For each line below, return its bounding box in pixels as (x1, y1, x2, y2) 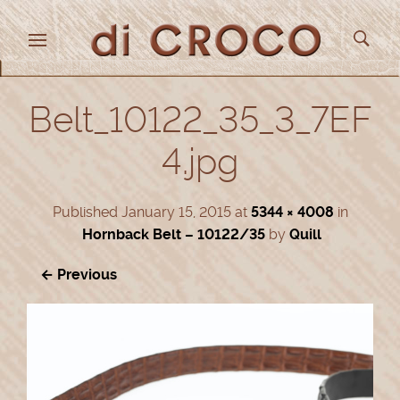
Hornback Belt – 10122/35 (82, 226, 265, 243)
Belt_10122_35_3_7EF (28, 99, 372, 141)
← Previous (40, 266, 117, 283)
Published (52, 204, 121, 221)
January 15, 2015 (121, 204, 231, 221)
